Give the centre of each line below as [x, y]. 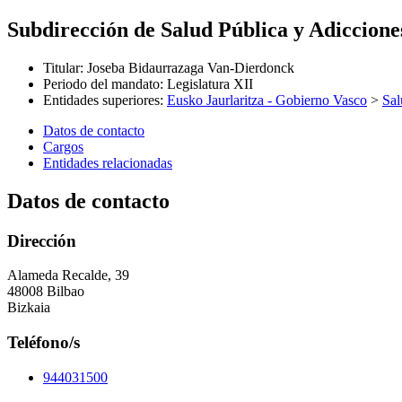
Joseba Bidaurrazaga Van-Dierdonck [191, 67]
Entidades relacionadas [108, 162]
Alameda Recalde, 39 [68, 275]
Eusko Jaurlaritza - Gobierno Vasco [267, 100]
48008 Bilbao [46, 292]
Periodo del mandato [101, 83]
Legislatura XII [210, 83]
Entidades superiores [101, 100]
